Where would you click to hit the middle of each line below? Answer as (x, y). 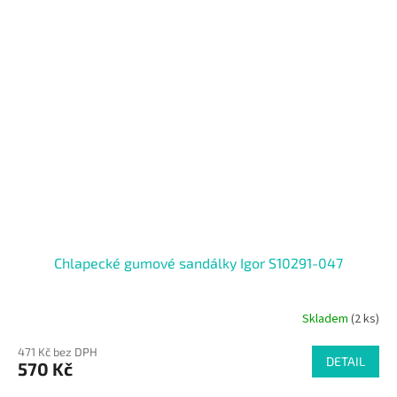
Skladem (327, 319)
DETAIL (346, 362)
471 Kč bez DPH (58, 352)
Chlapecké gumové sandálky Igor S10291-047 (198, 263)
